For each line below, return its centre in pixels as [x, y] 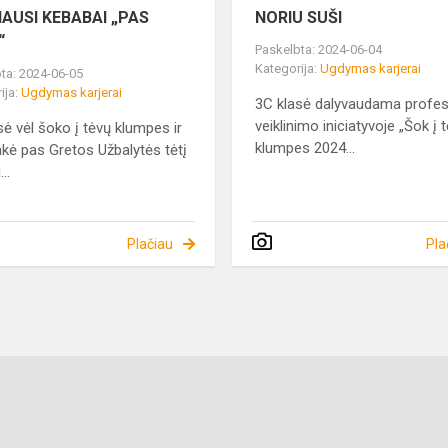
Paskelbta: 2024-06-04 [319, 50]
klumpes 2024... [305, 148]
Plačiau [149, 244]
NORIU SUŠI [299, 18]
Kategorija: [288, 69]
